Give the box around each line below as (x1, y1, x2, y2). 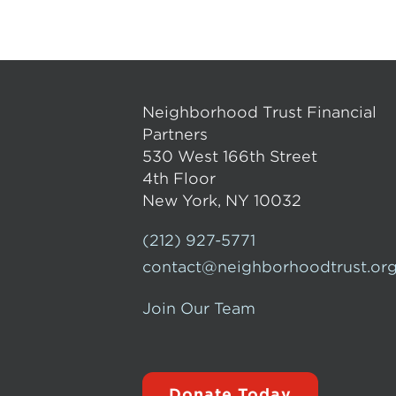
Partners (142, 126, 209, 143)
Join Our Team (142, 300, 256, 317)
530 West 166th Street (142, 148, 318, 165)
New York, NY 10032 (142, 192, 302, 209)
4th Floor (142, 170, 217, 187)
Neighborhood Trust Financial (142, 103, 377, 121)
